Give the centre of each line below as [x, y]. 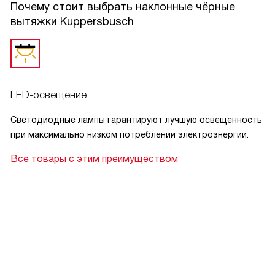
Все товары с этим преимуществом [94, 158]
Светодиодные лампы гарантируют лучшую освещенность [136, 119]
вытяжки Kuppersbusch [72, 21]
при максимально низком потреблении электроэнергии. [130, 134]
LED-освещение [48, 95]
